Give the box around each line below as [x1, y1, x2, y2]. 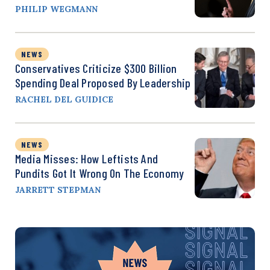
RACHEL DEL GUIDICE [15, 93, 113, 105]
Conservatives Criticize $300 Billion [15, 60, 177, 75]
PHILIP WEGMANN [15, 3, 98, 14]
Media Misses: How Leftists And [15, 151, 159, 166]
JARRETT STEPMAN [15, 184, 101, 195]
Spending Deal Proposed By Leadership [15, 75, 191, 90]
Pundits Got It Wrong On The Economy [15, 165, 184, 180]
